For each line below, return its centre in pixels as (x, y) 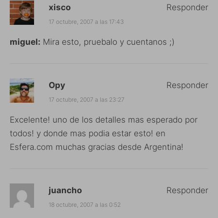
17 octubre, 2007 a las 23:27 (87, 99)
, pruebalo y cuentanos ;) (127, 42)
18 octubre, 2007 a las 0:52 (85, 204)
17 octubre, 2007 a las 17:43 (86, 21)
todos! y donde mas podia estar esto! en (88, 133)
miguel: (25, 42)
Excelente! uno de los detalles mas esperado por (104, 119)
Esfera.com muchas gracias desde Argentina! (97, 147)
